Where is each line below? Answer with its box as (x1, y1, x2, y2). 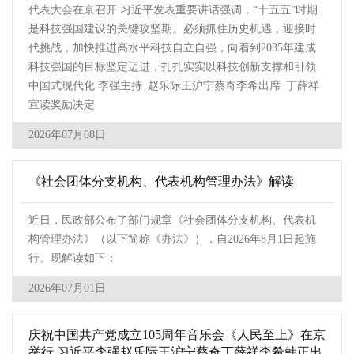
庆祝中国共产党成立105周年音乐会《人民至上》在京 (28, 328, 326, 342)
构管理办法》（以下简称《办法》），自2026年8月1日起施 (28, 233, 316, 246)
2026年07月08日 (28, 129, 106, 141)
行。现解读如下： (28, 252, 117, 265)
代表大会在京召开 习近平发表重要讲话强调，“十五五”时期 (28, 4, 318, 17)
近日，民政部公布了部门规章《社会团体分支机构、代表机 (28, 214, 316, 227)
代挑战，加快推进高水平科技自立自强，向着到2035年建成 (28, 42, 316, 55)
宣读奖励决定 (28, 99, 95, 111)
